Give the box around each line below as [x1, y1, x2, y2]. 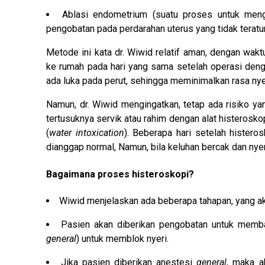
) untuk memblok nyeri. [76, 232, 169, 244]
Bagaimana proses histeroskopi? [46, 168, 194, 180]
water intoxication [49, 127, 124, 139]
